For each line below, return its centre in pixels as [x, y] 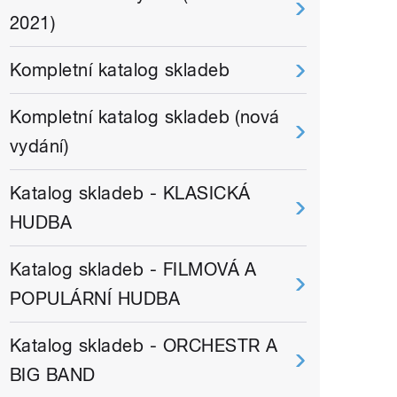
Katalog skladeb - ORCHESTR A [144, 346]
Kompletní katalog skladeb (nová [145, 117]
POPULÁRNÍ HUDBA [95, 299]
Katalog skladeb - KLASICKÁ [130, 194]
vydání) [39, 147]
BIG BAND [53, 375]
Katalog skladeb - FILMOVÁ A [133, 270]
